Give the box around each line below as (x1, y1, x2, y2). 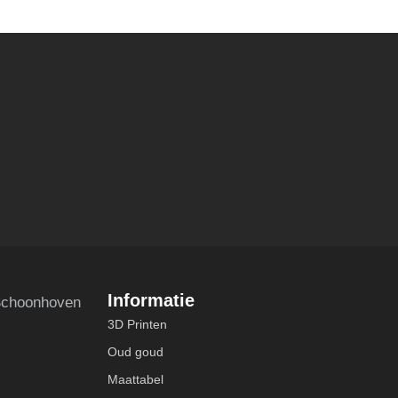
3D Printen (107, 317, 167, 332)
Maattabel (107, 372, 163, 387)
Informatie (107, 291, 195, 311)
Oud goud (107, 345, 163, 360)
